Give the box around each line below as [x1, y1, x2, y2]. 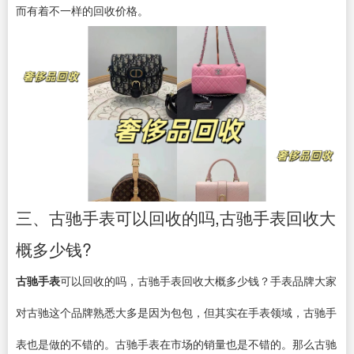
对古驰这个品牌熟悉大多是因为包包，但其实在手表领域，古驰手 [16, 304, 337, 321]
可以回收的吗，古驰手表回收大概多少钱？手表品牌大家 [60, 273, 337, 289]
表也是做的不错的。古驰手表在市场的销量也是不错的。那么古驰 [16, 336, 337, 352]
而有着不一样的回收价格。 [16, 2, 149, 18]
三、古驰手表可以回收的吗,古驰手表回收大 [16, 205, 336, 230]
